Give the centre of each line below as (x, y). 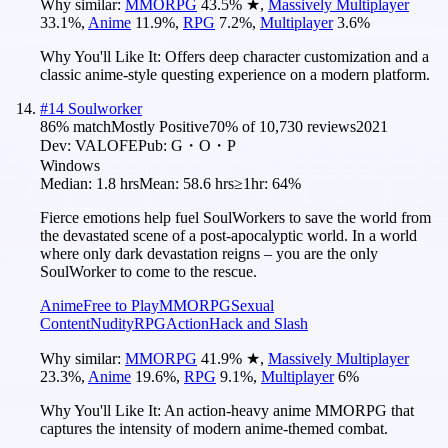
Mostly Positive (160, 126)
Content (65, 323)
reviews (329, 126)
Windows (70, 165)
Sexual (252, 305)
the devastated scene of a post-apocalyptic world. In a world (228, 235)
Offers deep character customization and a (297, 56)
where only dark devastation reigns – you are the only (209, 253)
